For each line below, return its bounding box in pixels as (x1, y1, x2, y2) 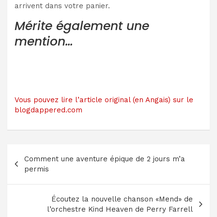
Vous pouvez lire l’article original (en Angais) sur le (15, 95, 193, 104)
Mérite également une (15, 17, 149, 34)
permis (24, 164, 49, 173)
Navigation (7, 142, 74, 160)
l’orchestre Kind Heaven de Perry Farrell (47, 204, 193, 214)
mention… (15, 32, 73, 50)
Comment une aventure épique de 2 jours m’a (24, 154, 185, 163)
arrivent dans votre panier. (15, 1, 110, 10)
